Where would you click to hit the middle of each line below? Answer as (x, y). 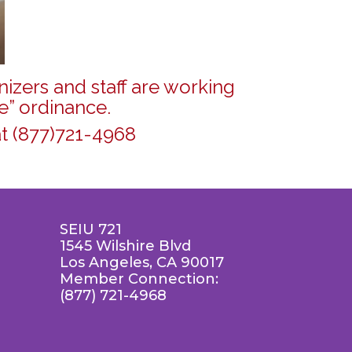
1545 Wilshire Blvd (125, 246)
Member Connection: (139, 279)
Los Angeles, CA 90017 (142, 263)
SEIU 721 (91, 230)
